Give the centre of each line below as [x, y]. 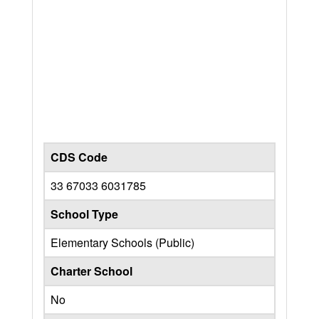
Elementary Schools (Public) [122, 242]
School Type [84, 214]
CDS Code [79, 157]
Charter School [91, 271]
